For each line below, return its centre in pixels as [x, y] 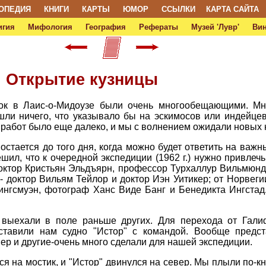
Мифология [50, 27]
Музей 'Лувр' [215, 27]
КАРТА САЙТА [232, 9]
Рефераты [158, 27]
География [105, 27]
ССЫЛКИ [178, 9]
